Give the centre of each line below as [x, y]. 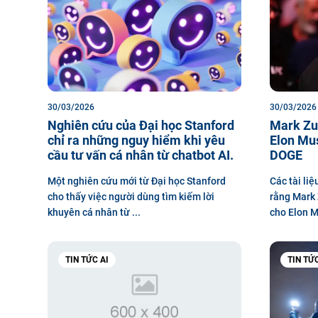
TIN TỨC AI [87, 260]
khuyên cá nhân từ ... [94, 212]
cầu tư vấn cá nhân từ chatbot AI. [141, 155]
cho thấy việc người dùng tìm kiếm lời [131, 197]
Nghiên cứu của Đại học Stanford [141, 125]
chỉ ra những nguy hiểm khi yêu [136, 140]
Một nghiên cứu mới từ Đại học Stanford [137, 181]
